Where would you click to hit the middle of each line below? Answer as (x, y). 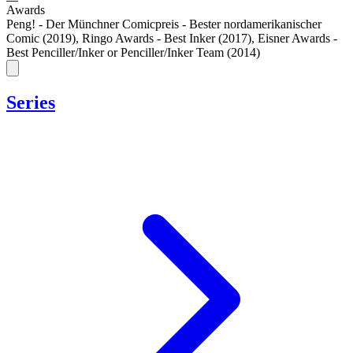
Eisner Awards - (297, 39)
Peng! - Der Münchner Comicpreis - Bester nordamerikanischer (164, 24)
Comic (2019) (41, 39)
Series (31, 102)
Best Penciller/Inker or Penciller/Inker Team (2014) (133, 53)
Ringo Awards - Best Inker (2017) (167, 39)
